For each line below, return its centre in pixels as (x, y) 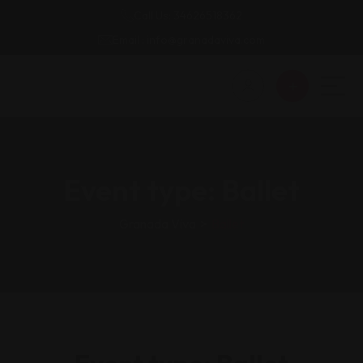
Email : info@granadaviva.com (189, 40)
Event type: (142, 190)
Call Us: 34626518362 (188, 15)
